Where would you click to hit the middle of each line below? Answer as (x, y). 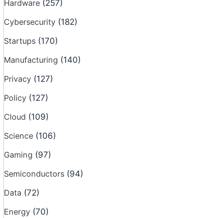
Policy (16, 98)
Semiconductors (35, 174)
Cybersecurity (31, 22)
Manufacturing (32, 60)
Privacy (19, 79)
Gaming (19, 155)
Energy (18, 212)
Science (20, 136)
